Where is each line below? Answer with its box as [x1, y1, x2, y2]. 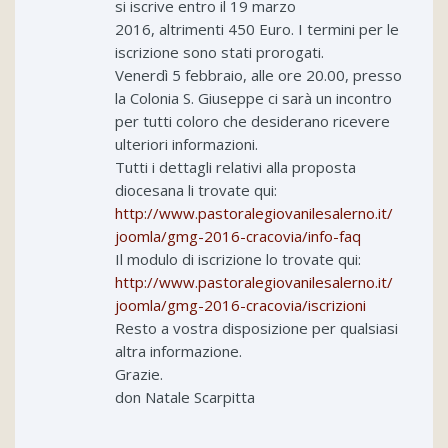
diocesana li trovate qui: [115, 180, 277, 201]
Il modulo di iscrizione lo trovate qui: [115, 249, 361, 270]
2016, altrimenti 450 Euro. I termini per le [115, 19, 399, 40]
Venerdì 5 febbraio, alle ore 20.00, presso [115, 65, 402, 86]
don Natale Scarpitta [115, 387, 255, 408]
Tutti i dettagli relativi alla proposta [115, 157, 356, 178]
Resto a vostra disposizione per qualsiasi [115, 318, 398, 339]
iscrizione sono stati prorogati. [115, 42, 324, 63]
